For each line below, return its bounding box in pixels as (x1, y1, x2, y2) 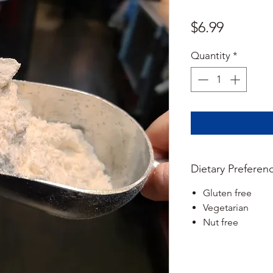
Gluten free (203, 187, 252, 199)
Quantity (191, 49, 230, 62)
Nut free (203, 216, 238, 229)
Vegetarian (203, 202, 249, 214)
